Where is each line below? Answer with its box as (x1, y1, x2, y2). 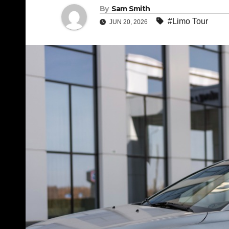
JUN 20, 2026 (108, 18, 149, 26)
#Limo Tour (168, 17, 208, 26)
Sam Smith (111, 4, 150, 14)
